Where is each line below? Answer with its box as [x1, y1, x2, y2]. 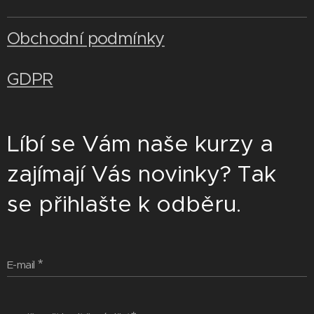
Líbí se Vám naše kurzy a [7, 130, 273, 158]
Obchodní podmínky [7, 28, 165, 50]
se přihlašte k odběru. [7, 190, 241, 219]
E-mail [7, 258, 35, 272]
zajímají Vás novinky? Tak [7, 160, 276, 189]
